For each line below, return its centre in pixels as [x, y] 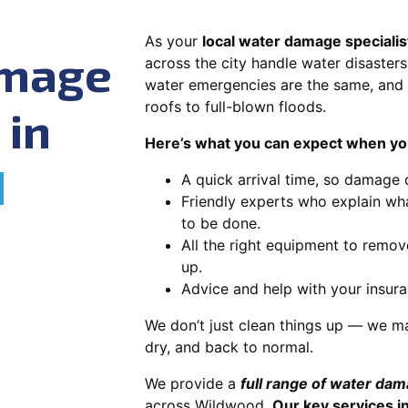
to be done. [221, 223]
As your [173, 41]
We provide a [193, 383]
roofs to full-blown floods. [235, 106]
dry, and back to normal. [229, 347]
